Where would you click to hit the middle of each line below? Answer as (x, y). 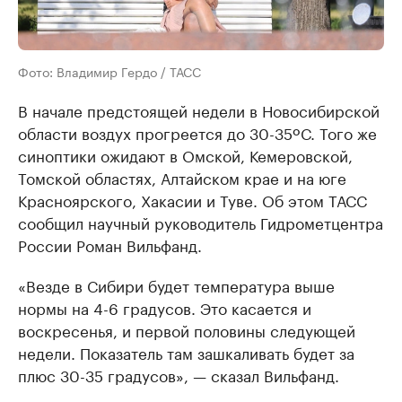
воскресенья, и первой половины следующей (187, 330)
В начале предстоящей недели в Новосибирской (199, 110)
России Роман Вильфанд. (110, 245)
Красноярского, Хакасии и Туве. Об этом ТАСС (192, 200)
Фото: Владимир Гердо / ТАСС (109, 71)
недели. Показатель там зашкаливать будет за (186, 352)
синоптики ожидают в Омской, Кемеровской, (185, 155)
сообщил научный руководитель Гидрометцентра (201, 222)
